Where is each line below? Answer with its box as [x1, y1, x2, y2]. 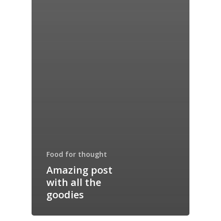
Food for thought [46, 149, 107, 159]
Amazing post [46, 163, 112, 177]
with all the [46, 175, 101, 189]
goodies [46, 187, 84, 201]
